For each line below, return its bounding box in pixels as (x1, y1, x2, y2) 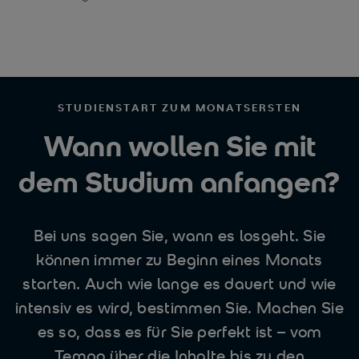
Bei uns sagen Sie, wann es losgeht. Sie (33, 224, 326, 246)
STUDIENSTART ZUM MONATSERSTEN (58, 100, 301, 115)
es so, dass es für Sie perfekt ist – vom (37, 321, 322, 342)
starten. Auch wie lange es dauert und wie (22, 272, 337, 294)
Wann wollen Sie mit (42, 126, 317, 164)
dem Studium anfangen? (18, 162, 341, 200)
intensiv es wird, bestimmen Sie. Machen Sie (15, 296, 344, 318)
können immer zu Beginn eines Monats (36, 248, 323, 270)
